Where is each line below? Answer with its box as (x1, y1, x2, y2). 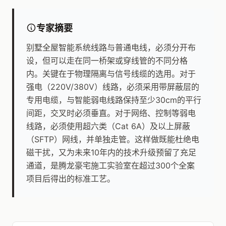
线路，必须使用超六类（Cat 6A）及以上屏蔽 (26, 121, 190, 131)
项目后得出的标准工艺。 (26, 174, 115, 184)
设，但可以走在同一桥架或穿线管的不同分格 (26, 55, 188, 66)
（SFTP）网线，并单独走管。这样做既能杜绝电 (26, 134, 199, 144)
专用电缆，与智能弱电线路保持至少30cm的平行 (26, 95, 201, 105)
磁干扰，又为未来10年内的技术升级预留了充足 (26, 147, 196, 157)
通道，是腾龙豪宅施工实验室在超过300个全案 (26, 160, 195, 171)
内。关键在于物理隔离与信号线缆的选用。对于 (26, 69, 196, 79)
